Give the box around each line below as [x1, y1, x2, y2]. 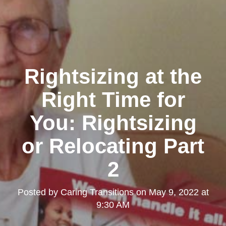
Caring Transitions [60, 187, 134, 197]
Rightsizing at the [24, 64, 202, 88]
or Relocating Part [22, 134, 204, 158]
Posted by [17, 187, 61, 197]
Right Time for [41, 87, 185, 111]
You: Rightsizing [29, 110, 197, 135]
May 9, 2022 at [148, 187, 209, 197]
